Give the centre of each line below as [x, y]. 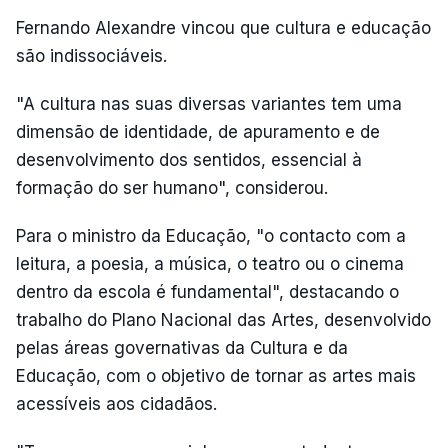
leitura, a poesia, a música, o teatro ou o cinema [210, 264]
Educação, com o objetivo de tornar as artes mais [216, 376]
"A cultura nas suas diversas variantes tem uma [209, 104]
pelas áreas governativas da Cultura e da [182, 348]
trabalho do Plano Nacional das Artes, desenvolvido [223, 320]
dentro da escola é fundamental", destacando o [207, 292]
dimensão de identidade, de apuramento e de [198, 132]
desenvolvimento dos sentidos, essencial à [189, 160]
